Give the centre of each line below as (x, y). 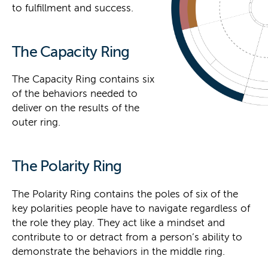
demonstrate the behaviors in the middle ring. (118, 251)
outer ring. (36, 123)
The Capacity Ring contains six (83, 80)
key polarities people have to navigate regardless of (131, 208)
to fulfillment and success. (73, 8)
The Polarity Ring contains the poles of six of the (125, 194)
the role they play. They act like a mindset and (118, 223)
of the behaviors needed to (75, 94)
